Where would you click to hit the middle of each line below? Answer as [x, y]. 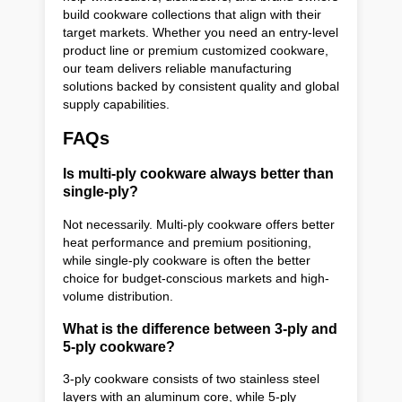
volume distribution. [118, 296]
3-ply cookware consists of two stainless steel [191, 379]
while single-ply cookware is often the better [187, 260]
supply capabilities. [116, 104]
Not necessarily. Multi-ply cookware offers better [199, 224]
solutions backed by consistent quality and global [201, 86]
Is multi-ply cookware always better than [198, 174]
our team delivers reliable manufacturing [177, 68]
